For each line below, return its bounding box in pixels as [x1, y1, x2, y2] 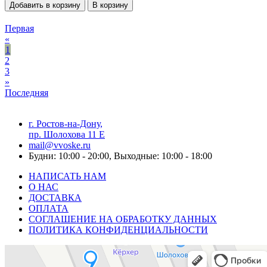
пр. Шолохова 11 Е [29, 129, 105, 140]
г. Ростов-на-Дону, [29, 119, 103, 129]
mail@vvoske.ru [29, 140, 91, 151]
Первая [5, 23, 34, 34]
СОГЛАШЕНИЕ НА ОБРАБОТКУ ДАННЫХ [29, 214, 217, 225]
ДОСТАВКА [29, 193, 82, 203]
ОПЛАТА [29, 203, 69, 214]
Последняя [5, 88, 48, 98]
